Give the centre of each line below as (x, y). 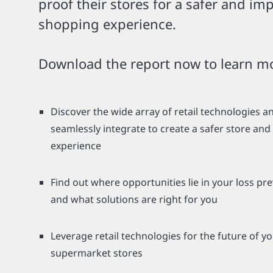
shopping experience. (107, 23)
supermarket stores (97, 253)
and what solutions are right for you (134, 199)
